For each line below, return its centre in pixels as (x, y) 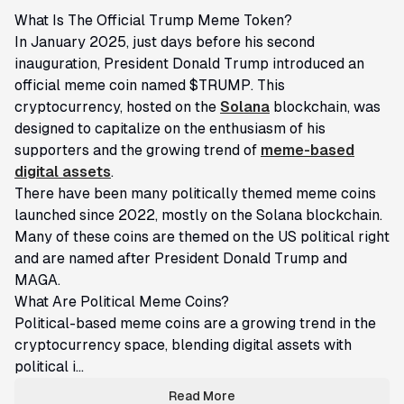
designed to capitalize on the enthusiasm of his (170, 129)
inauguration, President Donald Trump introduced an (189, 64)
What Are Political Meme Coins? (122, 302)
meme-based (308, 150)
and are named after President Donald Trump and (181, 258)
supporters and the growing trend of (138, 150)
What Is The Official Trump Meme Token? (153, 20)
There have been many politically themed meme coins (195, 193)
